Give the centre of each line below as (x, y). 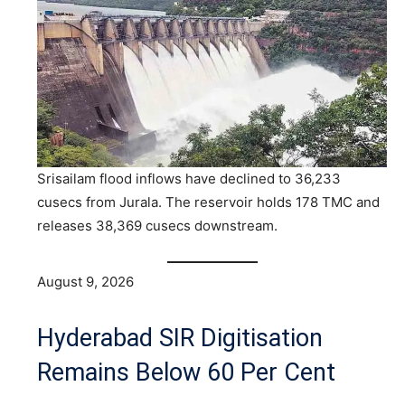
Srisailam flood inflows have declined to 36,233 (189, 179)
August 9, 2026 (85, 281)
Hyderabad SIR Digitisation (180, 338)
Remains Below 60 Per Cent (186, 372)
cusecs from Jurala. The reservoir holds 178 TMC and (208, 202)
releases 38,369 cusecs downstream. (157, 226)
